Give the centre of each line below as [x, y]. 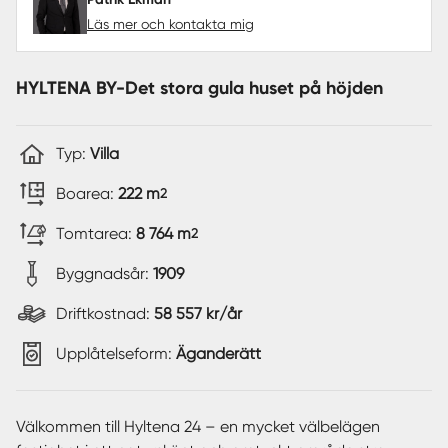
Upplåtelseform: [116, 353]
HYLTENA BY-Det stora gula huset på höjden [199, 87]
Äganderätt [218, 353]
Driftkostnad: [105, 313]
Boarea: [87, 193]
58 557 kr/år [198, 313]
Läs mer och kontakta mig [170, 23]
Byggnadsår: [104, 273]
